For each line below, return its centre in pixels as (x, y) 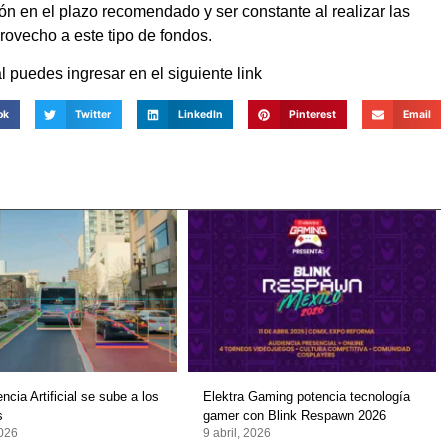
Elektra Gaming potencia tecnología (306, 397)
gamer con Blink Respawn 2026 (294, 416)
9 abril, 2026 (236, 433)
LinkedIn (200, 115)
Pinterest (313, 115)
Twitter (93, 115)
